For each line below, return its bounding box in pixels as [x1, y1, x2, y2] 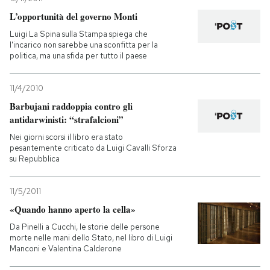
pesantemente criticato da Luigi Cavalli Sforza [10, 143, 177, 153]
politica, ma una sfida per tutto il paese [10, 51, 147, 61]
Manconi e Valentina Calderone [10, 243, 122, 254]
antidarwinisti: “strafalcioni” [10, 113, 124, 126]
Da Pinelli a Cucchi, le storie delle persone [10, 222, 160, 232]
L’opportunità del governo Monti [10, 10, 137, 23]
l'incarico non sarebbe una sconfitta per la [10, 40, 158, 50]
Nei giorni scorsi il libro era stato [10, 132, 123, 142]
